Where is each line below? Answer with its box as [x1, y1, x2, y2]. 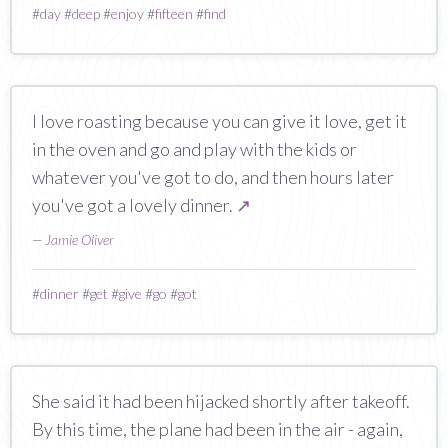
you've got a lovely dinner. [32, 193, 236, 216]
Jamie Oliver [45, 230, 114, 248]
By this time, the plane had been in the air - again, [32, 417, 403, 440]
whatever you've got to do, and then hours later [32, 165, 394, 188]
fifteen [155, 4, 193, 22]
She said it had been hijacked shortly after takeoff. [32, 389, 410, 412]
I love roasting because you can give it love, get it [32, 109, 407, 132]
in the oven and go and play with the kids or [32, 137, 357, 160]
